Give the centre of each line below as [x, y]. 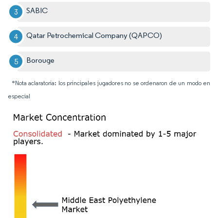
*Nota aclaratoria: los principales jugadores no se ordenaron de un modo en [111, 83]
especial [19, 96]
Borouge [41, 60]
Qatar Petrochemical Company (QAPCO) [94, 35]
